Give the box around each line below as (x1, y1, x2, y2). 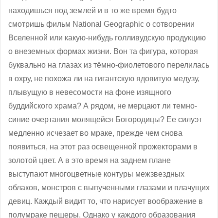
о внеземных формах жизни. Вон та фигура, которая (8, 47, 198, 55)
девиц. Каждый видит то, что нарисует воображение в (8, 197, 203, 205)
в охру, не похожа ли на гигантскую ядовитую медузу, (8, 74, 200, 83)
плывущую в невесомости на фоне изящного (8, 88, 171, 96)
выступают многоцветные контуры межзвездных (8, 169, 184, 178)
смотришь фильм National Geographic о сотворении (8, 19, 195, 28)
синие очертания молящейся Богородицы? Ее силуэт (8, 115, 202, 124)
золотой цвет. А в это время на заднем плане (8, 156, 171, 164)
